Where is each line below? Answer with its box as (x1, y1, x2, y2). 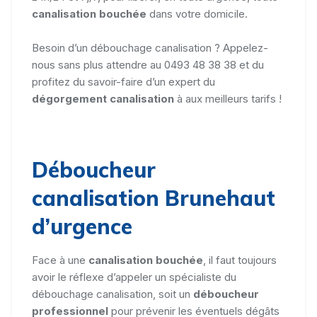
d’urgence (32, 212, 132, 240)
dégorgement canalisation (32, 91, 174, 105)
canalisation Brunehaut (32, 184, 275, 212)
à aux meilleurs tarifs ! (174, 91, 282, 105)
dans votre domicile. (146, 6, 248, 21)
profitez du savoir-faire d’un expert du (32, 74, 215, 88)
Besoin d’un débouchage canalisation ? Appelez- (32, 40, 268, 54)
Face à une (32, 253, 88, 267)
